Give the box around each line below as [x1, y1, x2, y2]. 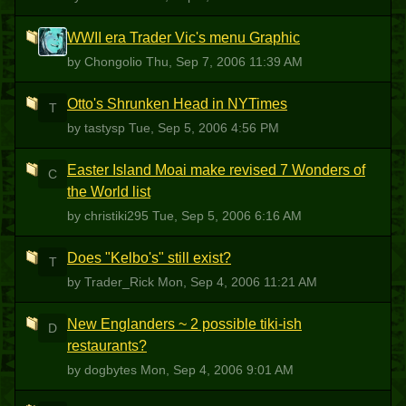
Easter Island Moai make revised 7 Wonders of [67, 162, 365, 178]
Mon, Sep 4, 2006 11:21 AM [158, 275, 317, 289]
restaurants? [67, 338, 147, 353]
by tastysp [67, 121, 129, 135]
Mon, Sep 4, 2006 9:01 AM [140, 362, 294, 377]
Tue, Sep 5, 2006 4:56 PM [129, 121, 279, 135]
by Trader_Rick [67, 275, 158, 289]
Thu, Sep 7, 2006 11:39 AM [146, 54, 303, 69]
